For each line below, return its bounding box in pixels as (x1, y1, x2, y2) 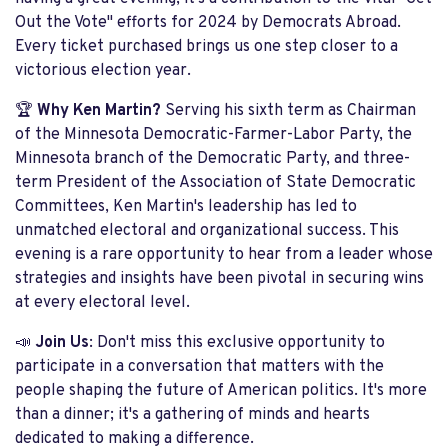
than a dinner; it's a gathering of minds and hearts (15, 405, 370, 425)
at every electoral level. (15, 293, 190, 313)
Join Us (35, 333, 89, 353)
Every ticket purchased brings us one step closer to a (15, 37, 398, 57)
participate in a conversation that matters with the (15, 357, 384, 377)
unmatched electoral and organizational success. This (15, 221, 399, 241)
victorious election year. (15, 61, 191, 81)
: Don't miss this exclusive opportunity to (89, 333, 385, 353)
